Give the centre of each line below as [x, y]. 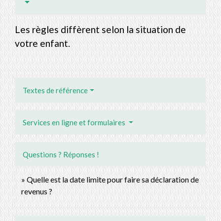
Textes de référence [55, 91]
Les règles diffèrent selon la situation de [100, 30]
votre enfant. [42, 43]
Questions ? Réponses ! [61, 155]
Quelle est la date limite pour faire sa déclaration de [113, 180]
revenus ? [37, 191]
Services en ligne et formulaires [75, 123]
